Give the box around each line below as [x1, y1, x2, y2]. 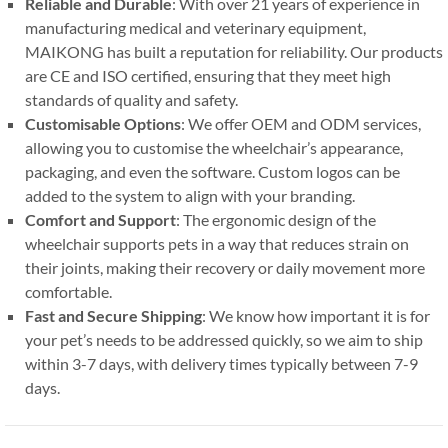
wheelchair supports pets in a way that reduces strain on [25, 234, 409, 254]
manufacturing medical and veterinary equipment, [25, 18, 366, 38]
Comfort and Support [25, 210, 176, 230]
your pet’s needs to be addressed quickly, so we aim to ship [25, 330, 423, 350]
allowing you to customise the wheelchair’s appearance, [25, 138, 403, 158]
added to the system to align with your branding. [25, 186, 355, 206]
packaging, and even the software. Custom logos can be [25, 162, 400, 182]
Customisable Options [25, 114, 181, 134]
